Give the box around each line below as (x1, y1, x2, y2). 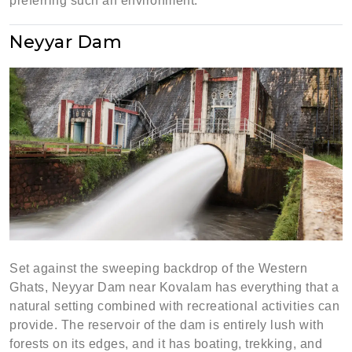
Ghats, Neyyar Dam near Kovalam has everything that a (9, 280, 339, 294)
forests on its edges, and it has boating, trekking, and (9, 337, 323, 350)
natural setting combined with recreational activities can (9, 299, 340, 313)
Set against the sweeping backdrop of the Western (9, 262, 308, 275)
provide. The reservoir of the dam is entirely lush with (9, 318, 324, 332)
